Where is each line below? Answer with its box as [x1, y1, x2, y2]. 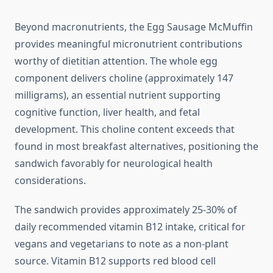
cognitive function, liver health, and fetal [15, 105, 200, 119]
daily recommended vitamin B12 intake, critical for [15, 220, 246, 234]
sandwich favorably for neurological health [15, 157, 213, 171]
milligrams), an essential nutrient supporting [15, 88, 221, 102]
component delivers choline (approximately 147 [15, 71, 233, 85]
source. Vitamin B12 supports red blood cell [15, 254, 216, 268]
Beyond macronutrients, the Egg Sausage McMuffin [15, 20, 253, 34]
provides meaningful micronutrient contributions [15, 37, 243, 51]
